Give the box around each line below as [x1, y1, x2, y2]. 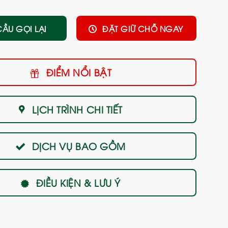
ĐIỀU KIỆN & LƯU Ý [36, 176, 121, 189]
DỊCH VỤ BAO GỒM [32, 139, 126, 152]
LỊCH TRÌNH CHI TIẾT [32, 102, 123, 116]
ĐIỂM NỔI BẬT [46, 66, 112, 79]
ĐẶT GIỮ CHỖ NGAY [102, 23, 183, 34]
